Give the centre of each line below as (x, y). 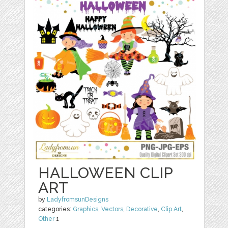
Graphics (86, 209)
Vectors (112, 209)
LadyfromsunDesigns (78, 200)
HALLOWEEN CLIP (106, 173)
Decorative (142, 209)
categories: (56, 209)
